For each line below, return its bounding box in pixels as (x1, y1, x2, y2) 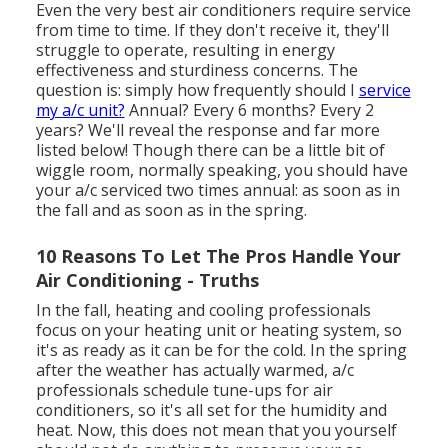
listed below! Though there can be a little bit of (35, 139, 385, 162)
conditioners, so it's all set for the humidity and (35, 399, 387, 422)
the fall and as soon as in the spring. (35, 199, 307, 222)
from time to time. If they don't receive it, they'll (35, 19, 389, 42)
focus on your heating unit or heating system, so (35, 319, 402, 342)
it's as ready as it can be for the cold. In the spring (35, 339, 407, 362)
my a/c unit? (35, 99, 125, 122)
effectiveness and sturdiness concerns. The (35, 59, 358, 82)
